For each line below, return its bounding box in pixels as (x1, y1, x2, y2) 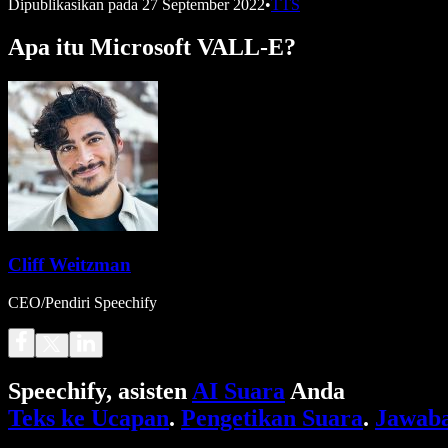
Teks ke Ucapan (8, 405, 169, 432)
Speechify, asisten (8, 378, 192, 405)
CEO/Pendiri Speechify (8, 294, 157, 312)
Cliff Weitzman (8, 253, 131, 275)
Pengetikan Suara (181, 405, 363, 432)
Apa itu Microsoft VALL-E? (8, 33, 296, 60)
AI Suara (192, 378, 285, 405)
